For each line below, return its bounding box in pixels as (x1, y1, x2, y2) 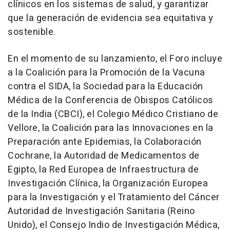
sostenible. (8, 25, 56, 40)
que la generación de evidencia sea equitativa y (8, 11, 214, 26)
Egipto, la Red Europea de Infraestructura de (8, 163, 199, 177)
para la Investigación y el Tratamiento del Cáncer (8, 190, 220, 205)
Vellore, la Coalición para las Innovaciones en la (8, 121, 214, 136)
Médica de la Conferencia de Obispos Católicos (8, 93, 214, 108)
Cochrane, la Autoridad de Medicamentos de (8, 149, 200, 163)
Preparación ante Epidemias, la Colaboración (8, 135, 202, 149)
